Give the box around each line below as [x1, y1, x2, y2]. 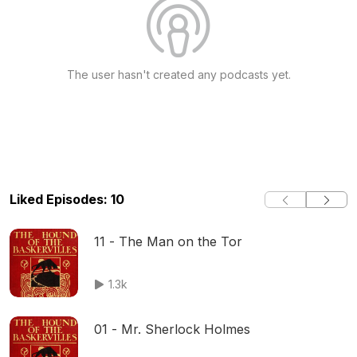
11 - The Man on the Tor [94, 233, 242, 249]
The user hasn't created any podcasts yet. [66, 68, 291, 81]
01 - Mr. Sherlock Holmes [94, 321, 250, 337]
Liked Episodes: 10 [10, 191, 124, 207]
